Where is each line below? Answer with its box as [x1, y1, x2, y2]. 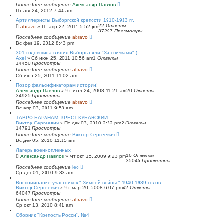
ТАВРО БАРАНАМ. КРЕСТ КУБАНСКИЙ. [16, 114, 109, 120]
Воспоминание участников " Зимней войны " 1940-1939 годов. [16, 179, 162, 185]
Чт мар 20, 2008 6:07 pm [64, 185, 123, 190]
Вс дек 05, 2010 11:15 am [16, 137, 75, 143]
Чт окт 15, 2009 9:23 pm [70, 153, 126, 159]
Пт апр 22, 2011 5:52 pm [42, 23, 98, 29]
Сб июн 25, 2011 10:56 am [31, 55, 93, 61]
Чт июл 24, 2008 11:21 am [65, 87, 126, 93]
